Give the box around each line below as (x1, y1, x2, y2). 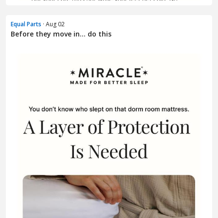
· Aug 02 (41, 19, 65, 28)
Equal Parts (11, 19, 41, 28)
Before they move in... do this (11, 29, 111, 38)
